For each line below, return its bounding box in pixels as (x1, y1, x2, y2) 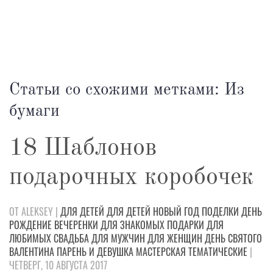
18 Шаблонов (9, 136, 157, 161)
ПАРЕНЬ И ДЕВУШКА (57, 244, 133, 259)
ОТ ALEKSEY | (9, 204, 60, 219)
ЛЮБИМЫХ (9, 231, 51, 246)
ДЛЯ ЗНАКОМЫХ (101, 218, 165, 232)
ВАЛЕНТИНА (9, 244, 54, 259)
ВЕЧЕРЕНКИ (54, 218, 98, 232)
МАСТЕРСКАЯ (136, 244, 186, 259)
